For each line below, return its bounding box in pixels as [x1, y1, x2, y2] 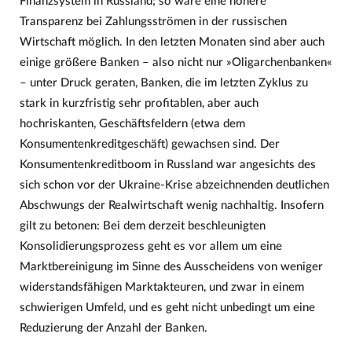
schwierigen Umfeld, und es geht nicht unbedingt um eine [19, 301, 315, 313]
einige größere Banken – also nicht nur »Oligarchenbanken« [19, 56, 332, 68]
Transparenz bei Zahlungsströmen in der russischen [19, 15, 287, 27]
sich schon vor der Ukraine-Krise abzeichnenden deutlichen [19, 178, 329, 191]
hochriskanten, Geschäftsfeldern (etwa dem [19, 117, 245, 130]
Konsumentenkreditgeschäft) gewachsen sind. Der [19, 137, 280, 150]
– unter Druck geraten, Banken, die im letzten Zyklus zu [19, 76, 308, 89]
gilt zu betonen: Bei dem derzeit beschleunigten [19, 219, 266, 232]
